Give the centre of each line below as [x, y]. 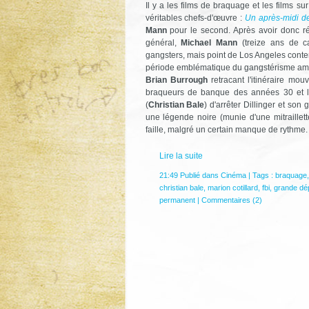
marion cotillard [232, 187]
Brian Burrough [176, 80]
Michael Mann [209, 42]
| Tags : [260, 175]
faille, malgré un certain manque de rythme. [226, 129]
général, [163, 42]
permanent [177, 200]
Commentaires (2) [231, 200]
